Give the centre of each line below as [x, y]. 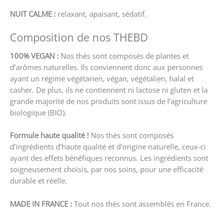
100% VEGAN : [34, 55]
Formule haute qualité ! [49, 135]
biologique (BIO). [38, 112]
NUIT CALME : [33, 14]
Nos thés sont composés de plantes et [124, 55]
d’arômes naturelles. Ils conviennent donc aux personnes [106, 67]
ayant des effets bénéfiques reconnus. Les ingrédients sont [109, 158]
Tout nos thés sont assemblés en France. [142, 203]
